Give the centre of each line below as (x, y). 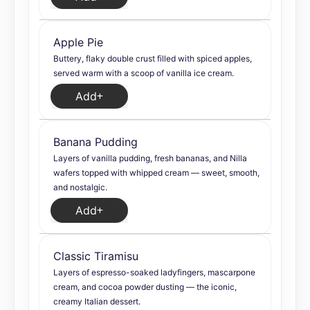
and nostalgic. (80, 187)
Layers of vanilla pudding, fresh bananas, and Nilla (150, 158)
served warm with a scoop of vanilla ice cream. (144, 73)
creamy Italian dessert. (97, 301)
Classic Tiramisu (96, 256)
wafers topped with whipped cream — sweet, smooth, (156, 173)
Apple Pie (78, 42)
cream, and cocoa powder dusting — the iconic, (145, 287)
